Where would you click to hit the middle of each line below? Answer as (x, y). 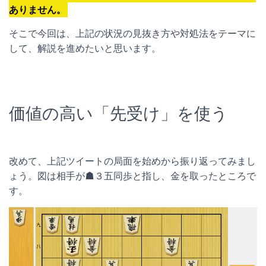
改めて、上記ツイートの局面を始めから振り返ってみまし (132, 161)
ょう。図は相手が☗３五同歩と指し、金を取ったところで (132, 176)
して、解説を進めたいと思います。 (85, 48)
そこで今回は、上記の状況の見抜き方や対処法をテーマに (132, 34)
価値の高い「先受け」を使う (118, 114)
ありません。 (37, 10)
